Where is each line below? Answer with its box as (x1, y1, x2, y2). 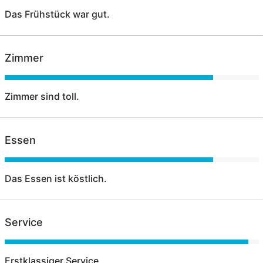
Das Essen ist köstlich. (4, 173, 107, 185)
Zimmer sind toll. (4, 90, 79, 103)
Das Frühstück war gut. (4, 8, 110, 21)
